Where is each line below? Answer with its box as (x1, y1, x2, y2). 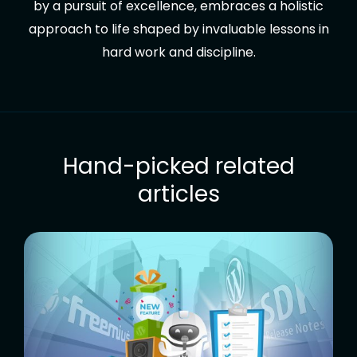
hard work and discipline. (101, 42, 256, 61)
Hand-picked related (62, 150, 295, 182)
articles (137, 178, 220, 210)
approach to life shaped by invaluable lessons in (28, 19, 329, 38)
